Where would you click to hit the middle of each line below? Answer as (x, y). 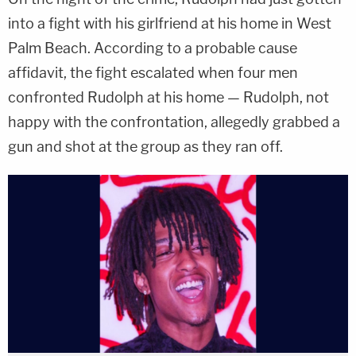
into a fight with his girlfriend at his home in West (170, 24)
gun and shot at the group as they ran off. (145, 147)
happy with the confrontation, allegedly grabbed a (174, 122)
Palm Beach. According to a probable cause (153, 48)
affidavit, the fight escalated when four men (153, 73)
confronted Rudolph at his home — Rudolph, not (168, 98)
